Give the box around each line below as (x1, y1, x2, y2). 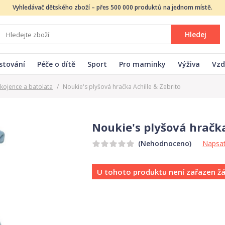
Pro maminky (119, 59, 166, 69)
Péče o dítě (37, 59, 75, 69)
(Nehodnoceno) (138, 139, 192, 149)
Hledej (184, 30, 206, 39)
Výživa (178, 59, 200, 69)
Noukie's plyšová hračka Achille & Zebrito (63, 82, 181, 91)
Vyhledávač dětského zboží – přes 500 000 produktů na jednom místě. (13, 3, 212, 12)
